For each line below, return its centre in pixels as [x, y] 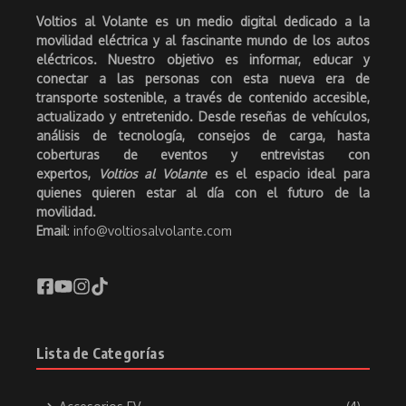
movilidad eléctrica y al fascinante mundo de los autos [203, 41]
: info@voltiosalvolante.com [150, 231]
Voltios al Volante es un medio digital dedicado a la [203, 22]
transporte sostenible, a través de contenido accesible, [203, 98]
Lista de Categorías [101, 354]
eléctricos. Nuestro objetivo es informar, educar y [203, 60]
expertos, [68, 174]
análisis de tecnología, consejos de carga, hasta [203, 136]
